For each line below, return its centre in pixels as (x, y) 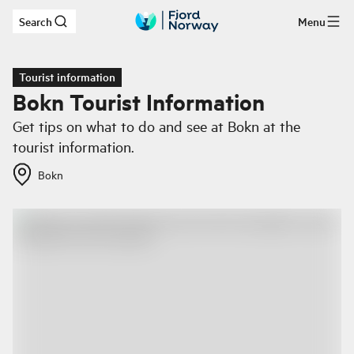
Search (36, 21)
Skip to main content (87, 26)
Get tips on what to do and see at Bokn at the (156, 126)
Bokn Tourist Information (139, 102)
